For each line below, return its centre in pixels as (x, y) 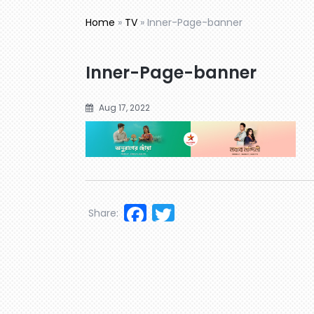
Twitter (211, 214)
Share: (103, 213)
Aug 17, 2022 (123, 107)
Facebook (200, 214)
